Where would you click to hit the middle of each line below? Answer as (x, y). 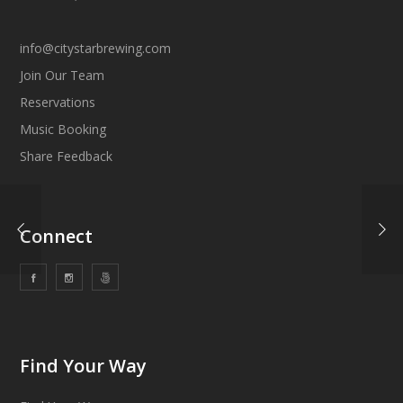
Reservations (58, 103)
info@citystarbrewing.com (96, 49)
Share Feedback (67, 157)
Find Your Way (84, 366)
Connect (57, 237)
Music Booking (63, 130)
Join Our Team (63, 76)
